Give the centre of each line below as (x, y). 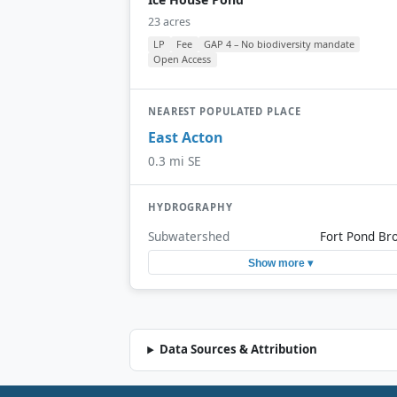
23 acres (169, 21)
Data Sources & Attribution (239, 350)
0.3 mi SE (175, 161)
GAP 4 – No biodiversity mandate (279, 43)
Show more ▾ (280, 263)
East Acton (186, 138)
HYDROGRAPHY (191, 207)
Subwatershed (189, 236)
